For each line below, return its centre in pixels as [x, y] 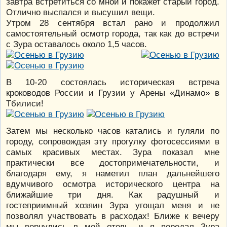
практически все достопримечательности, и [113, 163]
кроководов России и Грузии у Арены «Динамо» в [113, 93]
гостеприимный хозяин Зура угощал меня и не [113, 205]
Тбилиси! [25, 104]
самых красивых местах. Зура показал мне [113, 152]
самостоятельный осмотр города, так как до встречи [113, 34]
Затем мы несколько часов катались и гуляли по [113, 131]
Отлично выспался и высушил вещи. [81, 12]
